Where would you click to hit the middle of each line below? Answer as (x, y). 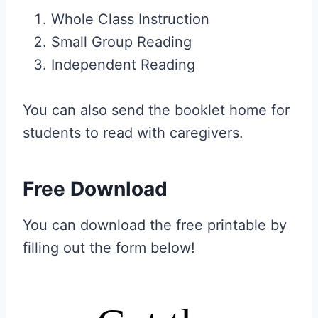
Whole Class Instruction (130, 19)
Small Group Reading (121, 42)
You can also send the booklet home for (156, 110)
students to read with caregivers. (133, 133)
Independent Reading (123, 65)
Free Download (95, 189)
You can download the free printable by (155, 225)
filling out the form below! (109, 248)
